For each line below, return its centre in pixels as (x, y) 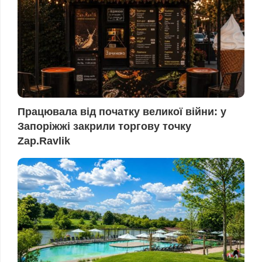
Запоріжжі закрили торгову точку (104, 127)
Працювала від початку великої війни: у (122, 112)
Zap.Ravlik (44, 141)
